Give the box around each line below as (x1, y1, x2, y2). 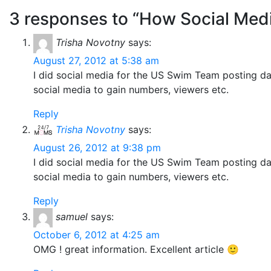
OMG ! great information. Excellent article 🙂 (33, 243, 239, 255)
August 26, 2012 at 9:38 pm (33, 142, 161, 154)
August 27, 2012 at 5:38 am (33, 54, 159, 67)
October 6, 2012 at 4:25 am (33, 229, 160, 241)
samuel (56, 211, 88, 223)
